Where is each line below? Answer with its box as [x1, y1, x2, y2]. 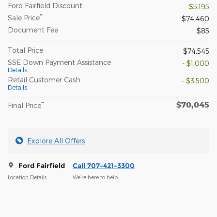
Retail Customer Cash [8, 76, 80, 84]
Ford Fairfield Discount [8, 1, 82, 10]
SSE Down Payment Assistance [8, 58, 111, 67]
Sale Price [8, 14, 40, 22]
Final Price [8, 101, 41, 110]
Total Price [8, 46, 43, 55]
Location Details [8, 173, 46, 180]
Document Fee [8, 26, 58, 34]
